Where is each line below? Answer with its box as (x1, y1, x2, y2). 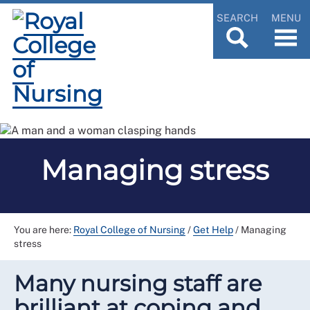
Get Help (193, 224, 233, 235)
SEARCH (217, 11, 258, 24)
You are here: (14, 224, 73, 235)
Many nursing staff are (14, 269, 262, 297)
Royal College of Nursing (73, 224, 185, 235)
